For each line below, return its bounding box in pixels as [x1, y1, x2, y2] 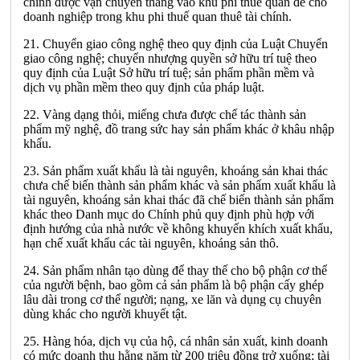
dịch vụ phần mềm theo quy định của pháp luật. [23, 80, 264, 94]
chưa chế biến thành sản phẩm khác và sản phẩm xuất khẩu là [23, 178, 336, 192]
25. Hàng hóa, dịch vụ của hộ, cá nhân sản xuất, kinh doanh [23, 333, 328, 348]
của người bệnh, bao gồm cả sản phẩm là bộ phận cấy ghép [23, 277, 324, 292]
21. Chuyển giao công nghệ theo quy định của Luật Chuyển [23, 36, 328, 51]
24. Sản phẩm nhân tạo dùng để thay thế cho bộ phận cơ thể [23, 263, 327, 277]
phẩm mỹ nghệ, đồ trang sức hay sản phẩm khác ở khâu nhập [23, 121, 334, 136]
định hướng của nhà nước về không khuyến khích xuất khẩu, [23, 221, 333, 235]
